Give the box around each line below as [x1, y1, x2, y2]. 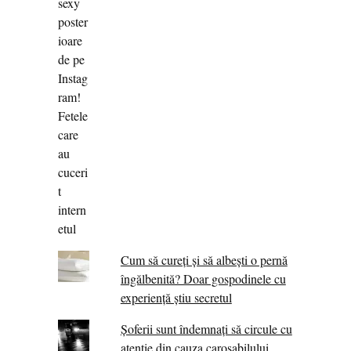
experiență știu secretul [120, 289, 232, 306]
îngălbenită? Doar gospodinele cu [120, 270, 286, 288]
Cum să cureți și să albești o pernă [120, 251, 288, 269]
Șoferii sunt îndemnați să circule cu [120, 320, 292, 338]
